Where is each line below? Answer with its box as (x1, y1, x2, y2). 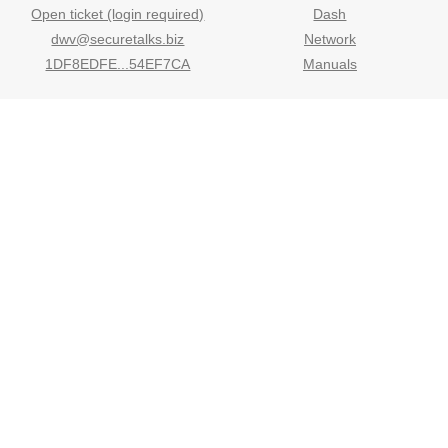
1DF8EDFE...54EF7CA (45, 56, 191, 73)
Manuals (302, 56, 357, 73)
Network (303, 31, 356, 48)
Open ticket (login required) (31, 6, 205, 23)
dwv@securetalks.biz (51, 31, 185, 48)
